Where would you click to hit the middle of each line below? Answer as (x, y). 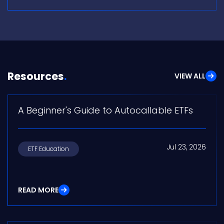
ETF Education (48, 149)
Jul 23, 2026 (186, 147)
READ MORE (38, 190)
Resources (36, 76)
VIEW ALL (190, 76)
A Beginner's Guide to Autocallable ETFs (105, 110)
